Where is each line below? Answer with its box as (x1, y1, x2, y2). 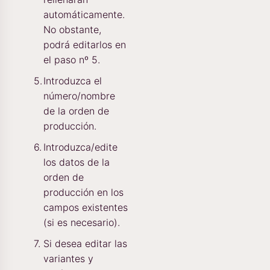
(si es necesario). (43, 216, 120, 229)
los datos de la (43, 156, 110, 169)
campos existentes (43, 201, 128, 214)
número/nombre (43, 90, 115, 102)
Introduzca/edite (43, 141, 118, 154)
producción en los (43, 186, 124, 199)
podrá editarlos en (43, 39, 126, 51)
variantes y (43, 253, 93, 265)
